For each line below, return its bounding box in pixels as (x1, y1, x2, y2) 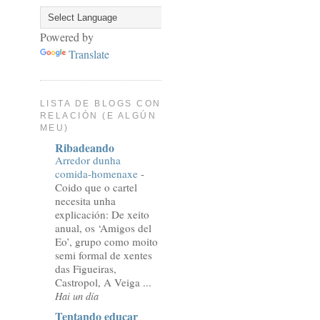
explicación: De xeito (55, 207, 149, 222)
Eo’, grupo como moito (55, 234, 158, 249)
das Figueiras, (55, 261, 116, 276)
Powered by (40, 29, 94, 44)
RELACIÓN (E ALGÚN (40, 110, 157, 121)
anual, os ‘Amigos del (55, 221, 151, 236)
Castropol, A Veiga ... (55, 275, 151, 290)
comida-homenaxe (55, 166, 141, 181)
